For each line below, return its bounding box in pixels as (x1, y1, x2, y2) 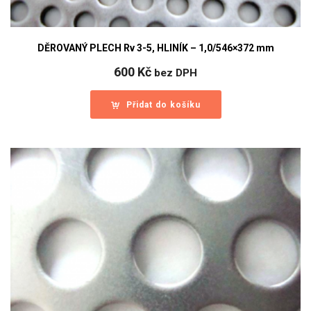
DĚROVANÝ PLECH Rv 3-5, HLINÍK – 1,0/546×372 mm (37, 42, 274, 53)
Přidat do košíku (126, 99, 201, 110)
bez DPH (154, 66, 197, 79)
